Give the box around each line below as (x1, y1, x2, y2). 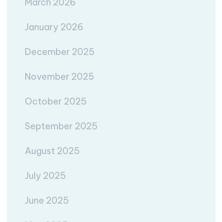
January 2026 (24, 21, 83, 33)
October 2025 (24, 96, 87, 107)
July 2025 (24, 170, 66, 181)
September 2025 (24, 120, 98, 132)
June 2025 (24, 195, 69, 206)
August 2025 (24, 145, 80, 157)
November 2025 (24, 71, 94, 82)
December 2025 (24, 46, 95, 57)
